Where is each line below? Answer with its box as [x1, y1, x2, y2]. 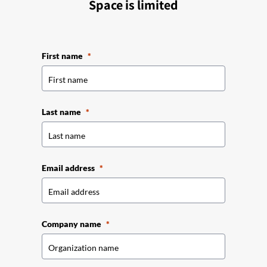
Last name [42, 107, 81, 117]
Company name [42, 219, 101, 229]
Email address [42, 163, 95, 173]
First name [42, 51, 83, 61]
